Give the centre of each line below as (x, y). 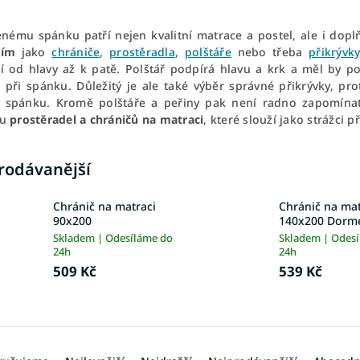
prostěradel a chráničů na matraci (107, 119)
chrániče (76, 52)
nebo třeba (270, 52)
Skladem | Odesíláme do (113, 238)
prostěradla (142, 52)
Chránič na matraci (104, 207)
